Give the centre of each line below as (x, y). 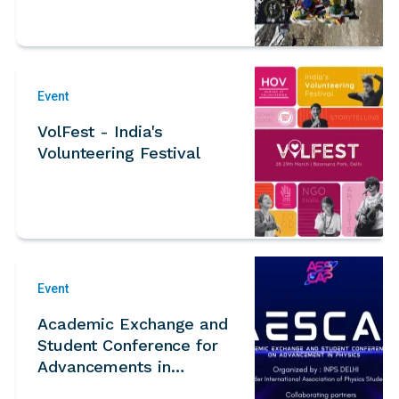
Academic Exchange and (133, 323)
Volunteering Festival (119, 152)
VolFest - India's (101, 131)
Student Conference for (128, 345)
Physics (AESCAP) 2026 (128, 387)
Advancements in (104, 366)
